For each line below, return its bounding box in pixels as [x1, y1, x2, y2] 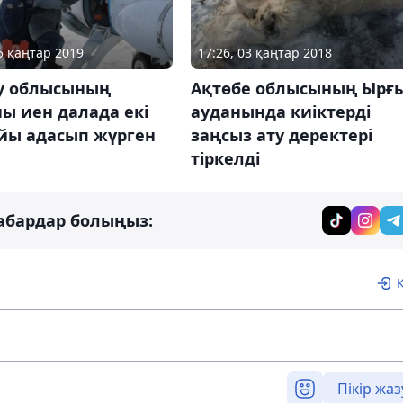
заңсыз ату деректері [190, 124, 372, 147]
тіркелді [190, 148, 260, 170]
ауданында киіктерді [190, 101, 371, 123]
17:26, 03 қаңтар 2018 [197, 44, 332, 62]
